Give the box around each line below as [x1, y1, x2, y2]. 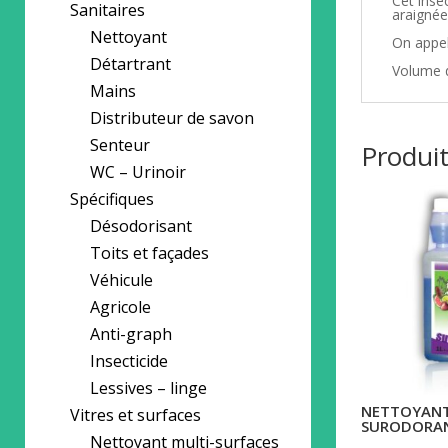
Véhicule [90, 269, 153, 291]
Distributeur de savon [90, 107, 254, 129]
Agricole [90, 296, 151, 318]
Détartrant [90, 53, 171, 75]
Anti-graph [90, 323, 172, 345]
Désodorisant [90, 215, 192, 237]
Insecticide [90, 350, 168, 372]
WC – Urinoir [90, 161, 186, 183]
